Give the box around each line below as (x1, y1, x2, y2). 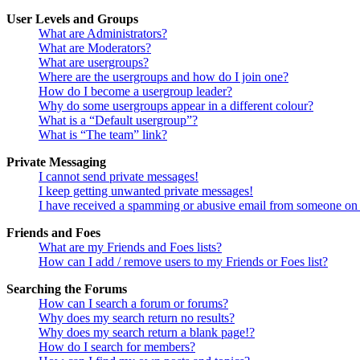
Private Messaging (6, 155, 106, 170)
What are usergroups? (39, 55, 149, 70)
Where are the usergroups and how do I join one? (39, 70, 288, 84)
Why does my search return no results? (39, 311, 235, 325)
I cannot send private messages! (39, 170, 198, 184)
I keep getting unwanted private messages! (39, 184, 253, 198)
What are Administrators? (39, 27, 167, 41)
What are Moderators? (39, 41, 151, 55)
